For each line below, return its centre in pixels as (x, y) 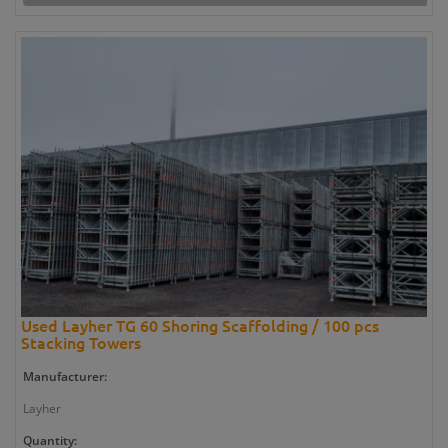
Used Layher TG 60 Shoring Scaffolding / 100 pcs (200, 325)
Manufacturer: (65, 377)
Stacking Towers (81, 342)
